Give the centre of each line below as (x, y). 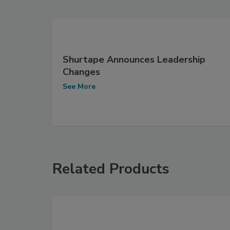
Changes (81, 72)
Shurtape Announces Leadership (134, 59)
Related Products (111, 169)
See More (79, 86)
